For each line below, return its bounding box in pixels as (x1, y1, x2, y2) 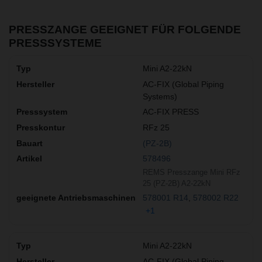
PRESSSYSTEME (9, 36, 102, 49)
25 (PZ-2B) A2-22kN (143, 178, 211, 188)
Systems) (143, 91, 177, 101)
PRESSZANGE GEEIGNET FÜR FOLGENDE (9, 23, 241, 36)
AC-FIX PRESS (143, 107, 199, 117)
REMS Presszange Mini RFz (143, 167, 240, 177)
